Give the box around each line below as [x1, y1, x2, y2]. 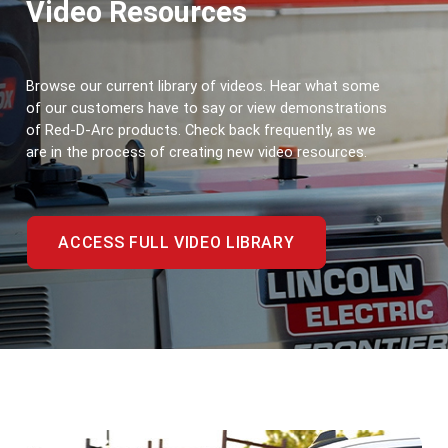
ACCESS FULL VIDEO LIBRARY [58, 233, 295, 252]
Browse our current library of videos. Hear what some [26, 77, 380, 95]
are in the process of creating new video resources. [26, 143, 367, 161]
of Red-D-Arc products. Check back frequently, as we [26, 121, 376, 139]
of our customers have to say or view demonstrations [26, 99, 387, 117]
